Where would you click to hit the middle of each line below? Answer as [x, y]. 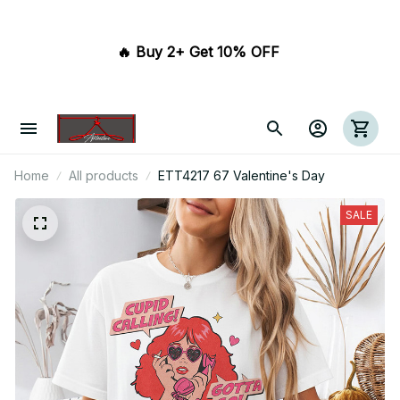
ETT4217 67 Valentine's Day [242, 175]
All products [104, 175]
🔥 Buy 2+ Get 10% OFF [200, 52]
